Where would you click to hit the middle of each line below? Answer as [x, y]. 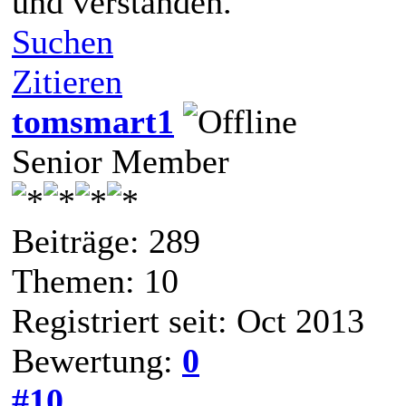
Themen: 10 [95, 280]
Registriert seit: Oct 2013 [188, 320]
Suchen [63, 41]
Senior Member [121, 161]
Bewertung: [97, 360]
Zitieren [67, 81]
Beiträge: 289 [106, 241]
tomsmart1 [93, 121]
